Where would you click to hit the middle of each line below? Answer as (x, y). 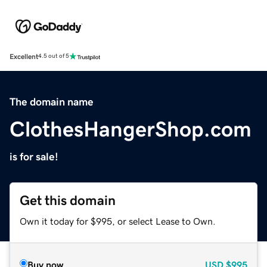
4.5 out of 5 (54, 56)
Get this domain (68, 200)
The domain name (52, 102)
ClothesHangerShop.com (131, 129)
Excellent (24, 56)
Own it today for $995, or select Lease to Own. (118, 221)
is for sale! (34, 156)
